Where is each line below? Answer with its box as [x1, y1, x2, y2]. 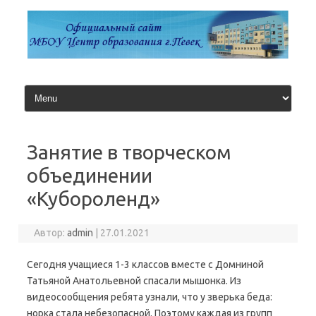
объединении [27, 164, 152, 187]
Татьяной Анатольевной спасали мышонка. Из [27, 275, 241, 287]
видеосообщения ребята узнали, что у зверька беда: [27, 291, 272, 303]
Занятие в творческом [27, 141, 231, 164]
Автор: [34, 227, 68, 239]
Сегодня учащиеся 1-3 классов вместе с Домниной [27, 259, 264, 271]
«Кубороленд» [27, 188, 160, 210]
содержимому [16, 18, 83, 30]
